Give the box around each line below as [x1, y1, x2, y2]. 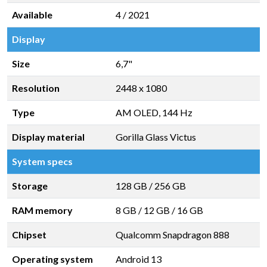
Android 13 [116, 253, 162, 265]
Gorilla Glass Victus [116, 131, 196, 142]
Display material [12, 131, 85, 142]
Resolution [12, 82, 60, 94]
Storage [12, 180, 48, 191]
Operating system [12, 253, 93, 265]
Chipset [12, 229, 46, 240]
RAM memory [12, 204, 73, 216]
